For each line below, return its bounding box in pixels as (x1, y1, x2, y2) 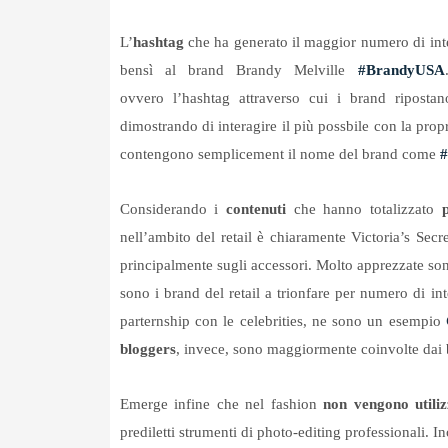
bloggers (119, 341, 176, 358)
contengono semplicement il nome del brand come (119, 146, 440, 163)
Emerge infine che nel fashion (119, 396, 324, 413)
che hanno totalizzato (285, 201, 442, 218)
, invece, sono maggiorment (175, 341, 350, 358)
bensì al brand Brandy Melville (119, 62, 358, 79)
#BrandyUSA (357, 62, 445, 79)
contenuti (225, 201, 286, 218)
